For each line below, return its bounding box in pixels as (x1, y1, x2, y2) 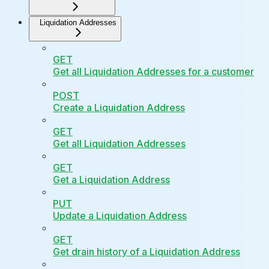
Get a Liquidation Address (53, 174, 170, 186)
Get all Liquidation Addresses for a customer (53, 65, 254, 78)
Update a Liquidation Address (53, 210, 187, 222)
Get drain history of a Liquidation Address (53, 246, 240, 258)
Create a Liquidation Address (53, 101, 185, 114)
